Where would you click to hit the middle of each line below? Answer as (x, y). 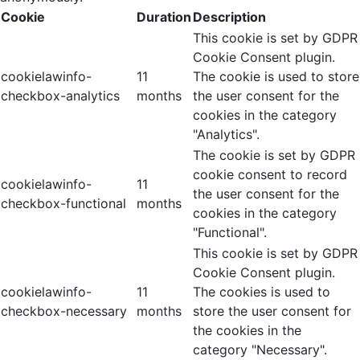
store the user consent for (272, 311)
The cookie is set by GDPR (274, 155)
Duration (164, 17)
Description (229, 17)
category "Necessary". (260, 350)
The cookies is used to (262, 292)
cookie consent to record (270, 174)
